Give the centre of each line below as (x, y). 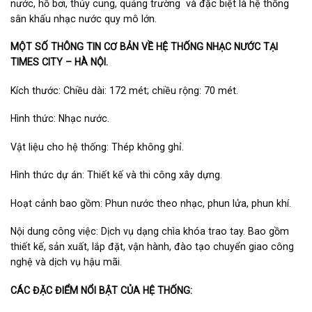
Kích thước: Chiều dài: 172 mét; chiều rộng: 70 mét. (124, 90)
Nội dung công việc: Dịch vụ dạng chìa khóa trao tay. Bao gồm (150, 232)
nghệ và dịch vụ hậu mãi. (66, 262)
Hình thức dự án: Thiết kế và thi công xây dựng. (116, 175)
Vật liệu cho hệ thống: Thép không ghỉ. (97, 147)
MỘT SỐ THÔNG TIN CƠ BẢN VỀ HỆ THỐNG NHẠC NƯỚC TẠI (144, 47)
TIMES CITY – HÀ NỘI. (59, 62)
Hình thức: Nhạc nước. (60, 119)
